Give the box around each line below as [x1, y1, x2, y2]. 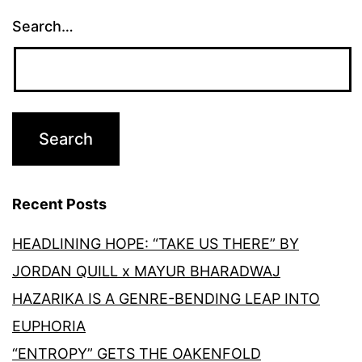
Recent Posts [12, 196, 107, 213]
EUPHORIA [12, 318, 86, 335]
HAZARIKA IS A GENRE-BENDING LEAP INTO [12, 290, 320, 308]
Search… [12, 18, 74, 36]
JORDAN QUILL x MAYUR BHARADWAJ [12, 263, 280, 280]
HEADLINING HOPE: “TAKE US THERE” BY [12, 235, 299, 253]
